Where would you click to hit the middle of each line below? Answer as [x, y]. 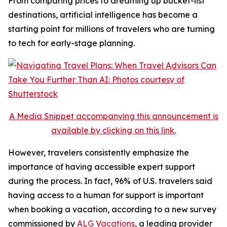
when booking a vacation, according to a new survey [112, 209]
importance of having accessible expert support [102, 167]
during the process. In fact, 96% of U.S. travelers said [110, 181]
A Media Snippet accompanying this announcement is [113, 116]
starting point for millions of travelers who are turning [111, 29]
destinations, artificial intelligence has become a [103, 15]
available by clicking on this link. [113, 130]
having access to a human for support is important [106, 195]
